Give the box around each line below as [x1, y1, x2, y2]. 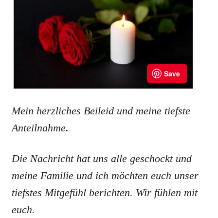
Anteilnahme [12, 122, 66, 134]
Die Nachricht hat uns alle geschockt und [12, 152, 192, 164]
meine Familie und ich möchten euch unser [12, 169, 199, 182]
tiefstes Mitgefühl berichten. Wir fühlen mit [12, 186, 198, 199]
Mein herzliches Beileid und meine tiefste [12, 105, 190, 117]
